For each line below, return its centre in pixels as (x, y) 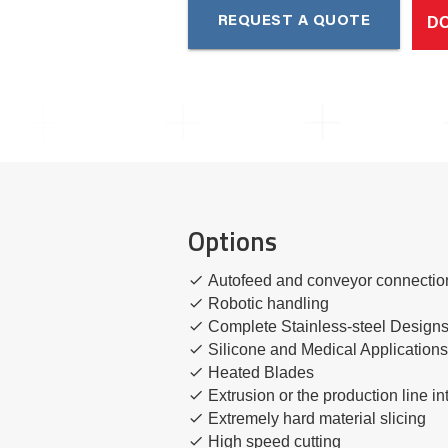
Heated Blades (261, 372)
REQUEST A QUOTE (293, 22)
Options (232, 241)
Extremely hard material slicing (317, 418)
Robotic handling (269, 303)
